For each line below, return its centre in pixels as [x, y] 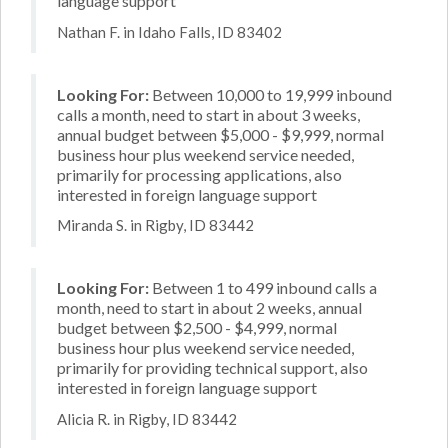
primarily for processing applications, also [199, 174]
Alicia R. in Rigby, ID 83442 [147, 418]
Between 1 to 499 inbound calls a [263, 287]
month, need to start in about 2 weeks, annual [209, 307]
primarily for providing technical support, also [212, 367]
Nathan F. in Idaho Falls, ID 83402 [169, 31]
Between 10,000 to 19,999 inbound [270, 94]
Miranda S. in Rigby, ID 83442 [155, 225]
